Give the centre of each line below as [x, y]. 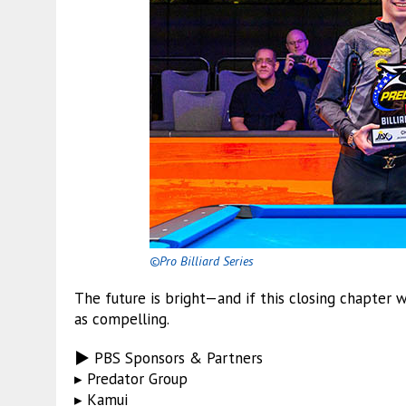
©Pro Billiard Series [202, 261]
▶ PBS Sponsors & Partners [169, 358]
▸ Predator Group [131, 378]
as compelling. [122, 319]
